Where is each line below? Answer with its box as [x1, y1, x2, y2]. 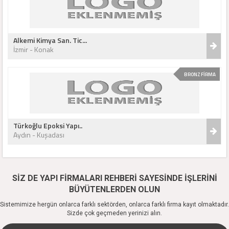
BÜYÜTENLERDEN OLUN [69, 185, 160, 194]
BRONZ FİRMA [184, 71, 216, 78]
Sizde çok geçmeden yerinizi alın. [67, 210, 162, 217]
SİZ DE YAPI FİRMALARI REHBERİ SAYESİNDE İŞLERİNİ [12, 173, 217, 183]
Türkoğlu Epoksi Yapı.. [13, 120, 82, 131]
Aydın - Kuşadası [13, 129, 64, 140]
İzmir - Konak [13, 44, 54, 55]
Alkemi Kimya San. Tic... [13, 35, 87, 45]
